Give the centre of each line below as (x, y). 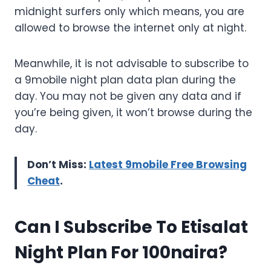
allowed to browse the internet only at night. (130, 28)
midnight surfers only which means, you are (129, 12)
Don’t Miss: (58, 165)
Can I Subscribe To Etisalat (131, 227)
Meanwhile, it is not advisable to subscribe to (132, 64)
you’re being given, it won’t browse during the (133, 113)
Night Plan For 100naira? (121, 253)
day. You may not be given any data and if (128, 96)
